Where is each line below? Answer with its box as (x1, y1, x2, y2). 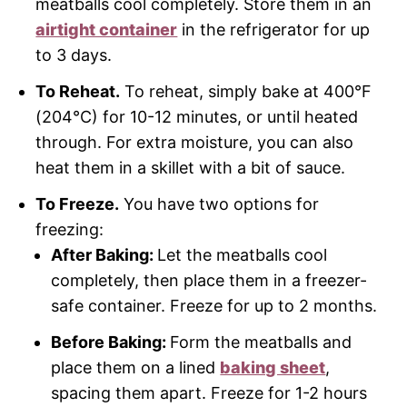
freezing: (35, 219, 104, 239)
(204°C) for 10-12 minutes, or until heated (35, 106, 359, 126)
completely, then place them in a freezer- (51, 270, 368, 290)
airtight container (35, 19, 178, 39)
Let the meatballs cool (157, 244, 328, 264)
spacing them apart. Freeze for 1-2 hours (51, 382, 368, 402)
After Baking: (51, 244, 158, 264)
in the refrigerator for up (177, 19, 371, 39)
